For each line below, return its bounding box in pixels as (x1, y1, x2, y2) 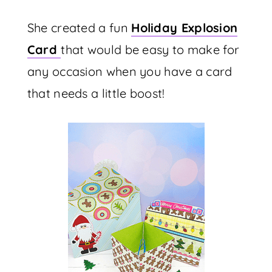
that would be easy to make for (61, 42, 240, 57)
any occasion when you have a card (27, 64, 233, 79)
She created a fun (27, 20, 132, 35)
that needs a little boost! (27, 86, 165, 101)
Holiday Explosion (131, 20, 238, 35)
